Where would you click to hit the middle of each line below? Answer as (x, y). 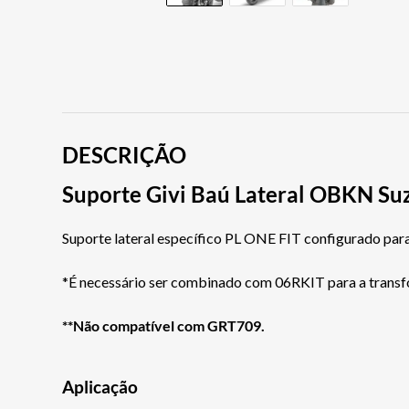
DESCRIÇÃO (124, 155)
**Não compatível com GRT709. (163, 326)
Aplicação (100, 388)
